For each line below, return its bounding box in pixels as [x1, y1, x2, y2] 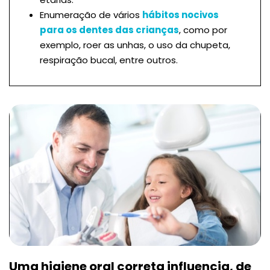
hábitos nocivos [142, 8, 219, 21]
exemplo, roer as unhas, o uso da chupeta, [40, 38, 230, 51]
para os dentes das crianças [40, 23, 179, 36]
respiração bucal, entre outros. [40, 53, 178, 66]
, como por [179, 23, 227, 36]
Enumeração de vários [40, 8, 142, 21]
